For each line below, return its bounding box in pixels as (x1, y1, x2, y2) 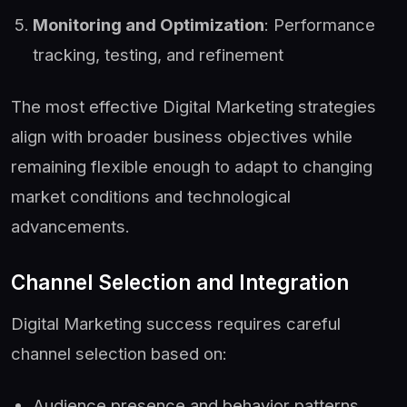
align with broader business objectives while (11, 126, 352, 147)
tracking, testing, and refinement (33, 45, 283, 65)
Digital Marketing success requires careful (11, 313, 341, 334)
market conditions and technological (11, 186, 291, 207)
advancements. (11, 216, 130, 237)
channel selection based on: (11, 343, 227, 364)
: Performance (264, 15, 375, 35)
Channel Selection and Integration (11, 270, 349, 295)
